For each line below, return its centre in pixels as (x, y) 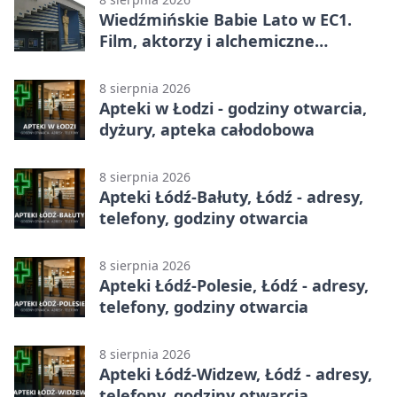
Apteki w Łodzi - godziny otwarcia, (233, 108)
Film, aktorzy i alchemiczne (207, 40)
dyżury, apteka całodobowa (207, 129)
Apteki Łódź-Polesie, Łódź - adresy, (234, 285)
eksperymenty (157, 62)
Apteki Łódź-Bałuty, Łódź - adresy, (231, 196)
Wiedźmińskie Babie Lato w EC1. (226, 19)
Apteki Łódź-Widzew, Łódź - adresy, (236, 374)
